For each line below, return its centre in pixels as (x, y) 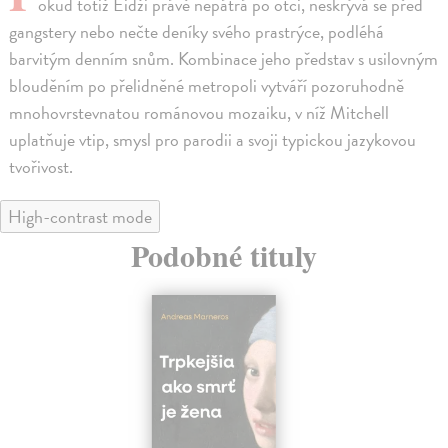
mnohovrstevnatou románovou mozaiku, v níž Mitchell (199, 112)
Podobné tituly (224, 254)
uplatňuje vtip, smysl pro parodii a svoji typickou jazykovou (213, 139)
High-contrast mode (80, 216)
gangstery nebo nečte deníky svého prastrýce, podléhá (197, 31)
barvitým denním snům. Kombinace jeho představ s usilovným (224, 58)
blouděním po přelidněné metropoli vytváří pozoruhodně (207, 85)
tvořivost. (41, 166)
